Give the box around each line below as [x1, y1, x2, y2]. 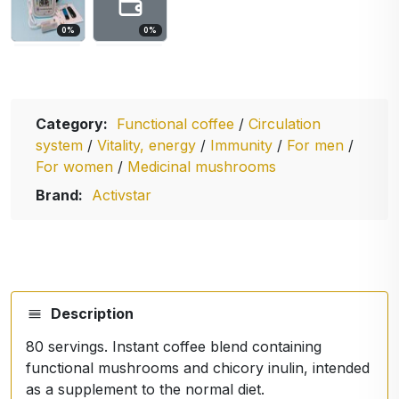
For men [287, 135, 348, 154]
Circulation [248, 114, 321, 133]
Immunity [210, 135, 277, 154]
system [36, 135, 87, 154]
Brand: [36, 185, 83, 204]
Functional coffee [117, 114, 239, 133]
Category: [36, 114, 108, 133]
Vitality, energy [97, 135, 200, 154]
